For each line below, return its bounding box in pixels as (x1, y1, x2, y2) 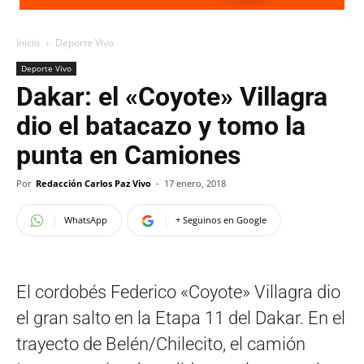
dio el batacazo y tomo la (16, 110, 305, 141)
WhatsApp (64, 214, 107, 226)
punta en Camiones (16, 140, 240, 171)
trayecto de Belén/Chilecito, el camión (16, 334, 305, 354)
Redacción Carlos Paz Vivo (36, 177, 151, 189)
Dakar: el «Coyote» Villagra (16, 81, 327, 112)
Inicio (16, 36, 40, 50)
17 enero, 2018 (164, 177, 226, 189)
